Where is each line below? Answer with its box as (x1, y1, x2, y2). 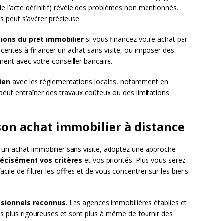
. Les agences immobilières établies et (66, 198, 187, 208)
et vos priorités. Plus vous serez (82, 155, 185, 165)
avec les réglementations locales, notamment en (10, 77, 168, 87)
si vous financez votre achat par (84, 35, 187, 44)
